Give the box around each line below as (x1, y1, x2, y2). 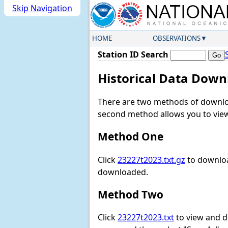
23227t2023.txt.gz (118, 154, 185, 165)
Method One (98, 129, 163, 144)
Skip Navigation (12, 3, 72, 14)
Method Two (98, 187, 163, 202)
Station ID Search (98, 49, 168, 60)
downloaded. (98, 166, 148, 178)
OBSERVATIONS (152, 34, 201, 43)
